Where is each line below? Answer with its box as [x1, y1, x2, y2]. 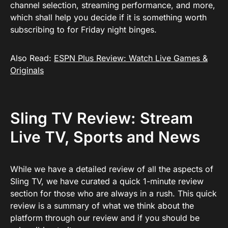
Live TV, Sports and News [10, 128, 200, 146]
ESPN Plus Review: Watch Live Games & [54, 53, 208, 63]
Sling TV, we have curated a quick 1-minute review [10, 176, 204, 186]
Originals [10, 65, 44, 75]
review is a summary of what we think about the [10, 201, 194, 211]
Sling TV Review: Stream [10, 109, 193, 127]
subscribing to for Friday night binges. [10, 24, 157, 35]
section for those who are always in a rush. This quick [10, 188, 217, 198]
